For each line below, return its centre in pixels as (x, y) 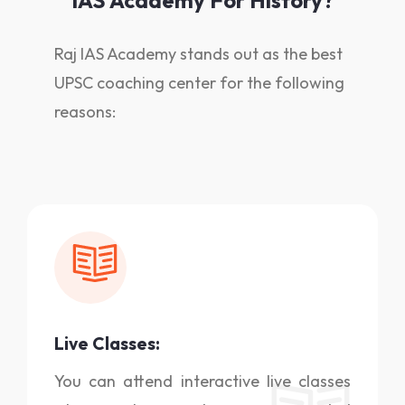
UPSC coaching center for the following (199, 83)
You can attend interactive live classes (202, 381)
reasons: (85, 112)
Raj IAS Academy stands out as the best (198, 54)
